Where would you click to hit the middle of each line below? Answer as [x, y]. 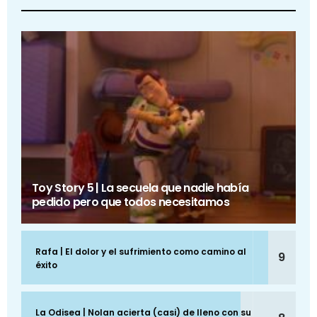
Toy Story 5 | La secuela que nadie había [140, 188]
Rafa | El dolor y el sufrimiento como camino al [141, 252]
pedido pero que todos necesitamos [131, 202]
